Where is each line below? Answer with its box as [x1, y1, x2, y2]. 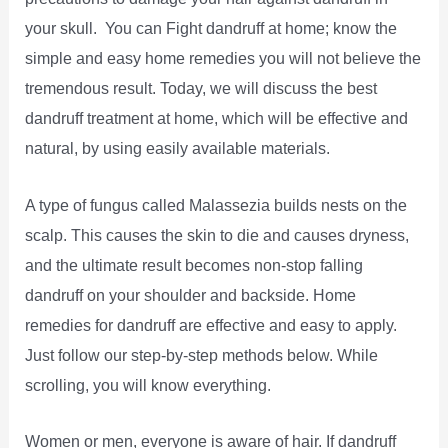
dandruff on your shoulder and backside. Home [25, 285, 357, 304]
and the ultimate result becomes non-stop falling [25, 255, 364, 274]
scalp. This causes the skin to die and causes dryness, [25, 225, 410, 244]
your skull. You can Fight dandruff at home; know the [25, 19, 398, 38]
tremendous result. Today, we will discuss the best [25, 79, 378, 98]
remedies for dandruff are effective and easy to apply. [25, 315, 398, 334]
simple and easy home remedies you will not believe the [25, 49, 422, 68]
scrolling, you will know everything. [25, 375, 272, 394]
